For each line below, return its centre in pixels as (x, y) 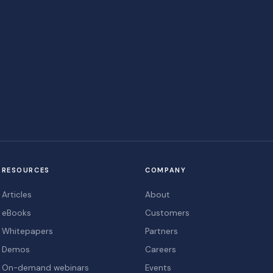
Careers (161, 250)
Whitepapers (27, 232)
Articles (16, 195)
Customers (168, 213)
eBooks (16, 213)
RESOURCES (26, 170)
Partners (162, 232)
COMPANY (166, 170)
